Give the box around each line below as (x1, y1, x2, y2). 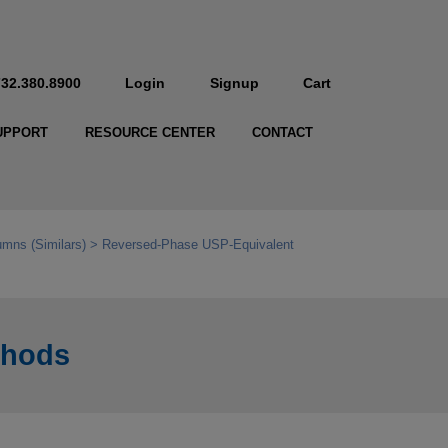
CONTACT (251, 125, 313, 141)
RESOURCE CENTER (84, 125, 215, 141)
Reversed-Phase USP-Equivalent (102, 237, 294, 253)
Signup (209, 75, 259, 91)
